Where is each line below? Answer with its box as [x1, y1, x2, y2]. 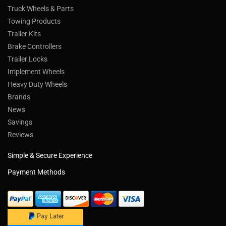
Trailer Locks [8, 54, 47, 63]
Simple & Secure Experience [8, 151, 92, 159]
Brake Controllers [8, 42, 62, 50]
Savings [8, 118, 32, 126]
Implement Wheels [8, 67, 65, 76]
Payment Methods [8, 167, 65, 176]
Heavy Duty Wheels [8, 80, 67, 88]
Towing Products [8, 17, 61, 25]
